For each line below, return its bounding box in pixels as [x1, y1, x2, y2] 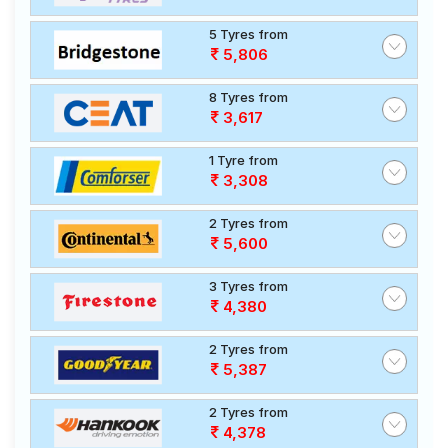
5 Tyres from [209, 26, 288, 42]
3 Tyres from [209, 278, 288, 294]
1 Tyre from [209, 152, 278, 168]
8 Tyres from [209, 89, 288, 105]
